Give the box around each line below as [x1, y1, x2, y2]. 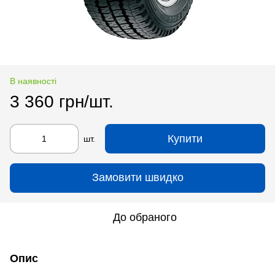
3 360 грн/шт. [10, 91, 114, 111]
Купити [168, 132, 203, 145]
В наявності [10, 76, 56, 86]
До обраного [113, 211, 177, 223]
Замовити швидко [91, 171, 184, 184]
